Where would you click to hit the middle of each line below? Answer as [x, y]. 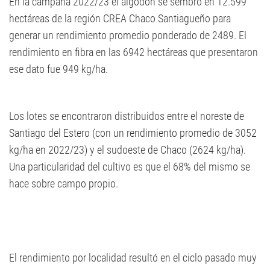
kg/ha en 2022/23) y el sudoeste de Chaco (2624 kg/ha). [127, 150]
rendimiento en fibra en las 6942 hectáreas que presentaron [133, 52]
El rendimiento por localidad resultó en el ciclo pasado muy [133, 258]
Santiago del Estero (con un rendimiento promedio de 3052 [133, 133]
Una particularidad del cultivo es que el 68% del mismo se [130, 167]
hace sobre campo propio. [64, 184]
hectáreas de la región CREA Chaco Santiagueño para [120, 18]
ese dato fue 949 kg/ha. [58, 69]
